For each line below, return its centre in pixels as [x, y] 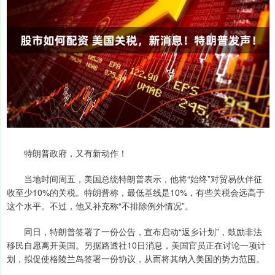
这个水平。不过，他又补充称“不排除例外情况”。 [100, 206]
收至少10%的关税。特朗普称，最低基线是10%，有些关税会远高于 [136, 192]
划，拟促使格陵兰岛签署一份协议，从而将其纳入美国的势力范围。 [136, 259]
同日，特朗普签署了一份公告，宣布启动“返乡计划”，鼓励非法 [134, 232]
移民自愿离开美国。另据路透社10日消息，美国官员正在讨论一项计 [136, 245]
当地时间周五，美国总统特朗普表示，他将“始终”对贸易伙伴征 [134, 179]
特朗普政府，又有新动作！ [67, 153]
